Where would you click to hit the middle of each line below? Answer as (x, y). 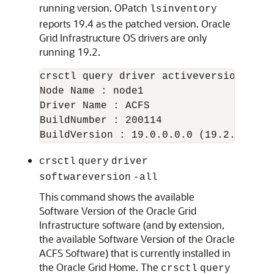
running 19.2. (70, 52)
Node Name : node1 (92, 91)
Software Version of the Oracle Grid (118, 211)
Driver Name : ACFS (95, 106)
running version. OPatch (94, 8)
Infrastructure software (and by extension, (132, 225)
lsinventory (183, 9)
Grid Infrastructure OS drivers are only (123, 38)
